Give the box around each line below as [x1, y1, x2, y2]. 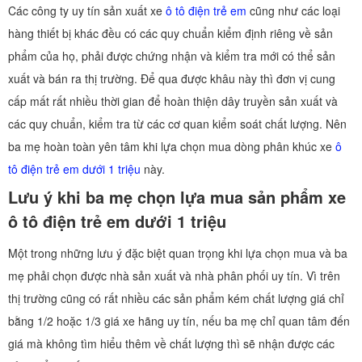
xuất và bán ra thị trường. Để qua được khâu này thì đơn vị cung [8, 69, 335, 86]
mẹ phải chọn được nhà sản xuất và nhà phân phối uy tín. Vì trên [8, 267, 340, 284]
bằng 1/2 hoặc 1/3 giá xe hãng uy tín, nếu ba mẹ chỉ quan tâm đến [8, 312, 350, 329]
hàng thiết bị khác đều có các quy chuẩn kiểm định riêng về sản [8, 24, 333, 41]
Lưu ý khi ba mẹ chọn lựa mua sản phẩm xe [8, 184, 346, 208]
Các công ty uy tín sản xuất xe [8, 2, 166, 19]
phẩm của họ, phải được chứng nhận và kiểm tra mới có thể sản [8, 47, 335, 64]
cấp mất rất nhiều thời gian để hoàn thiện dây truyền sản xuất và [8, 92, 338, 109]
